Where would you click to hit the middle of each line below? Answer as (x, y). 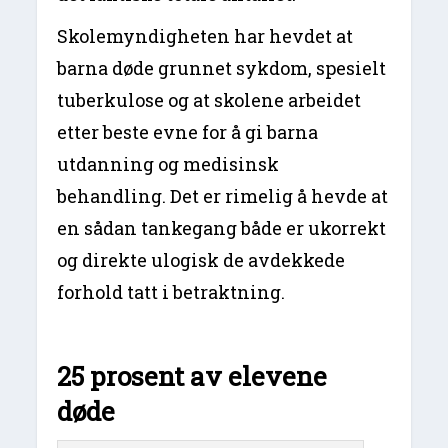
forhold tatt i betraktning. (171, 291)
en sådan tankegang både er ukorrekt (222, 227)
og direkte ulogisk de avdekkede (201, 259)
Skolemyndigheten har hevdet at (205, 35)
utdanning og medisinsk (168, 163)
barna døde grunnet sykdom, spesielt (222, 67)
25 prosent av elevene (192, 375)
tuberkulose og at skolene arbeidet (209, 99)
